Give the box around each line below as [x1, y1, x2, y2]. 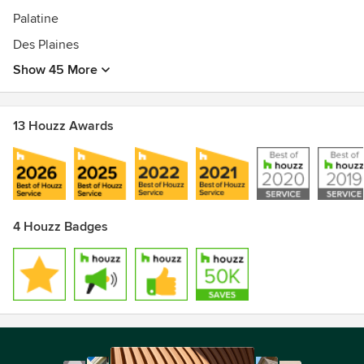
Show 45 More [13, 62, 97, 78]
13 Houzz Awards [13, 118, 114, 134]
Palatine [13, 11, 58, 27]
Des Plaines [13, 37, 79, 53]
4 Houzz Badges [13, 219, 108, 235]
